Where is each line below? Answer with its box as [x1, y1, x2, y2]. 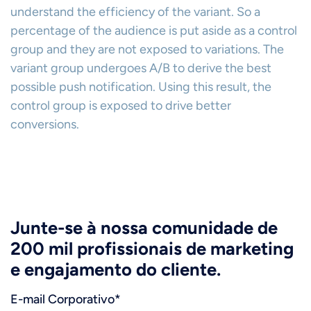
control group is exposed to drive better [10, 98, 231, 113]
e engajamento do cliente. [10, 259, 221, 280]
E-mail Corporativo [10, 292, 115, 307]
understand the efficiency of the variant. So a [10, 4, 260, 19]
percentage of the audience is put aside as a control [10, 23, 297, 38]
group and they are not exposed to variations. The [10, 42, 284, 57]
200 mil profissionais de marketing [10, 238, 294, 259]
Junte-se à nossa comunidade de [10, 217, 278, 238]
